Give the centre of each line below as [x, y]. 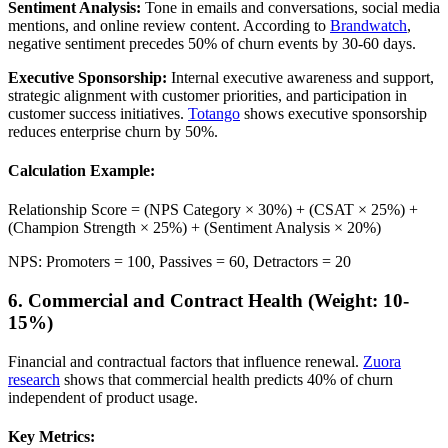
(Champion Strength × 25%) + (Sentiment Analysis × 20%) [194, 228]
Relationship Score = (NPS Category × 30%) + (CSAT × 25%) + [213, 210]
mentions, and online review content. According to [169, 25]
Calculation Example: [81, 170]
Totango [214, 113]
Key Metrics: [51, 436]
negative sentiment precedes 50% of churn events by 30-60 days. [212, 43]
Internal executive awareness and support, [300, 77]
